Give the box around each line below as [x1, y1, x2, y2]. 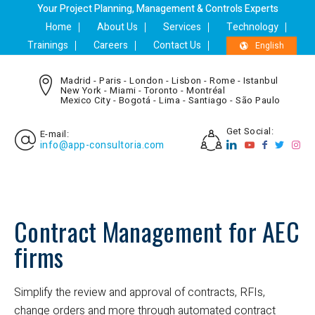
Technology [226, 20, 278, 34]
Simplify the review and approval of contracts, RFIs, [14, 284, 265, 301]
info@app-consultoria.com [39, 138, 165, 153]
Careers [94, 38, 128, 53]
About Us [97, 20, 138, 34]
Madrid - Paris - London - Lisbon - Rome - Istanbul [60, 74, 278, 87]
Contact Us [153, 38, 201, 53]
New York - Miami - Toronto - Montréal [60, 84, 225, 97]
